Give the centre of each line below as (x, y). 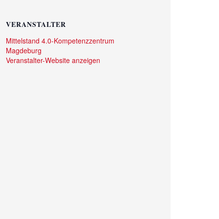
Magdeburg (23, 50)
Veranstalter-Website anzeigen (53, 60)
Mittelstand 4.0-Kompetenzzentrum (60, 40)
